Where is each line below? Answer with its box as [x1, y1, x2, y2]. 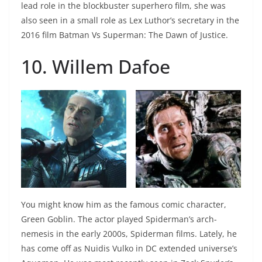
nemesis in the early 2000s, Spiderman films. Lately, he [21, 228, 237, 240]
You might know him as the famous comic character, [21, 199, 226, 211]
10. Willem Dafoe [21, 54, 170, 80]
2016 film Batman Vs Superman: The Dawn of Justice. [21, 29, 228, 41]
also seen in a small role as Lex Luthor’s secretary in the [21, 15, 239, 26]
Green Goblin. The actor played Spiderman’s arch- [21, 213, 217, 225]
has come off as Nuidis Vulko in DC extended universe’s [21, 243, 237, 254]
